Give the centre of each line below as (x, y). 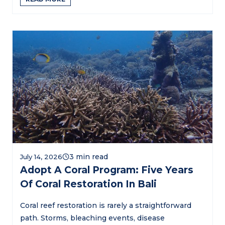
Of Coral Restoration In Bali (88, 184)
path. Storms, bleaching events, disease (92, 218)
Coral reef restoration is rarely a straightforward (106, 205)
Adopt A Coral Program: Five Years (107, 170)
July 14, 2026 (41, 156)
